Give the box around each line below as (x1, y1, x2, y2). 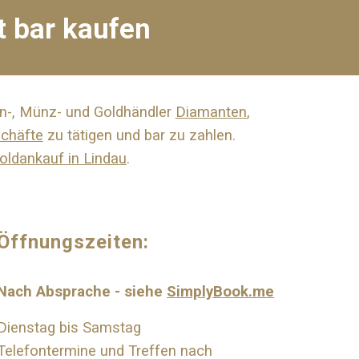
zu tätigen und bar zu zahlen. (42, 127, 236, 144)
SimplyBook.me (167, 283, 275, 301)
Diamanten (175, 103, 247, 121)
